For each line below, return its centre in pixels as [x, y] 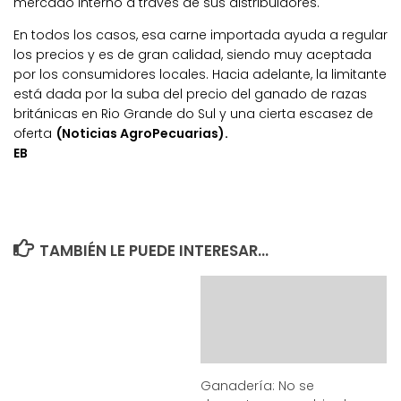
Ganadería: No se [257, 386]
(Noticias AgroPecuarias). [142, 134]
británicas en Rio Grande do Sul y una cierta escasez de [193, 114]
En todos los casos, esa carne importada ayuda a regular [200, 35]
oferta [34, 134]
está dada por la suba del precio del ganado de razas [190, 94]
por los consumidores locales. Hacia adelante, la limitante [200, 75]
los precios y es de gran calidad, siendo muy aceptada [192, 55]
